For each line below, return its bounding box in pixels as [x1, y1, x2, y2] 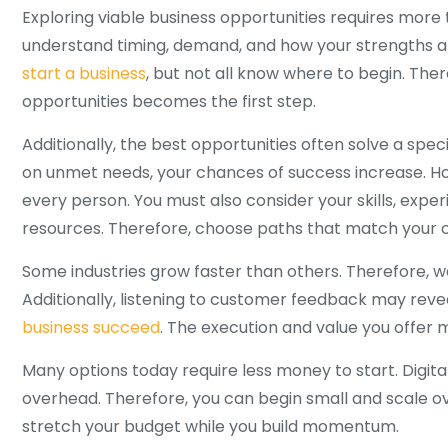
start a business [22, 62, 146, 85]
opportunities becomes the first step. [22, 90, 316, 113]
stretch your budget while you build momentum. [22, 415, 399, 438]
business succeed [22, 316, 160, 339]
